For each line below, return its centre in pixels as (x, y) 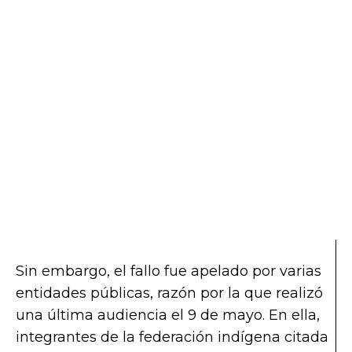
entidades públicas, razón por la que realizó (169, 293)
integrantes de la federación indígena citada (172, 337)
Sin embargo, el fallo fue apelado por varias (169, 271)
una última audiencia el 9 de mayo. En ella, (168, 315)
